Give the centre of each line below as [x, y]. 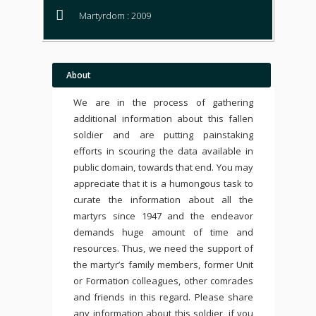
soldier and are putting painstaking [163, 135]
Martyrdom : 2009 [115, 16]
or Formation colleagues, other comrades [163, 281]
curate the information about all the [163, 200]
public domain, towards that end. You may [163, 167]
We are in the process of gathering [163, 102]
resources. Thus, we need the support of [163, 248]
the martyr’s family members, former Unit [163, 265]
